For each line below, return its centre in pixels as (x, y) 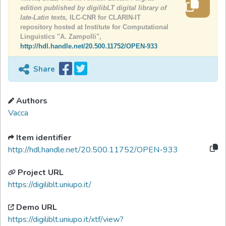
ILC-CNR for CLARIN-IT (105, 17)
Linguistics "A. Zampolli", (61, 37)
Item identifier (44, 138)
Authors (32, 101)
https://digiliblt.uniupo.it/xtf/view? (66, 219)
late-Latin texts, (45, 17)
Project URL (41, 173)
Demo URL (37, 207)
